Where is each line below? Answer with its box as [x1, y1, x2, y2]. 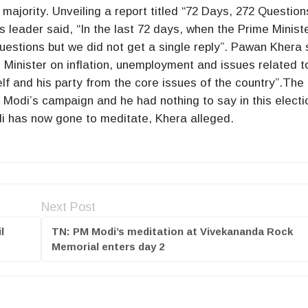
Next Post [41, 199, 96, 214]
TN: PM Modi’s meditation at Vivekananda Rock [51, 225, 293, 237]
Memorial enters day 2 [51, 240, 164, 252]
